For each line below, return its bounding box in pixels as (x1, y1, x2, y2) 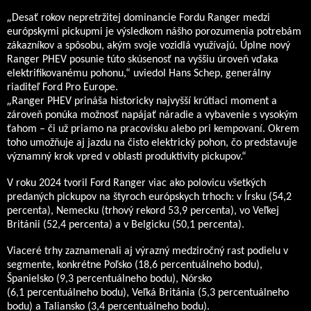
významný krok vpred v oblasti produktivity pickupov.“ (7, 151, 246, 163)
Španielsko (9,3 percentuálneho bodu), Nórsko (7, 274, 212, 285)
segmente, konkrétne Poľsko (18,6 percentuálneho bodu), (7, 260, 262, 271)
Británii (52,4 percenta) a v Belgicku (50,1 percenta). (7, 219, 244, 231)
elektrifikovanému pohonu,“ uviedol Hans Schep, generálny (7, 68, 271, 80)
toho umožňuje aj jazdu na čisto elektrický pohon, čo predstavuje (7, 137, 297, 149)
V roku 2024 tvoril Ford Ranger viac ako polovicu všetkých (7, 178, 266, 190)
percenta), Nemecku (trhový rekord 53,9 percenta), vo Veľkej (7, 205, 279, 217)
